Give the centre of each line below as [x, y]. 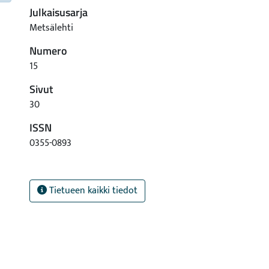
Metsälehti [51, 28]
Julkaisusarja [59, 12]
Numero [48, 51]
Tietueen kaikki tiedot [92, 191]
